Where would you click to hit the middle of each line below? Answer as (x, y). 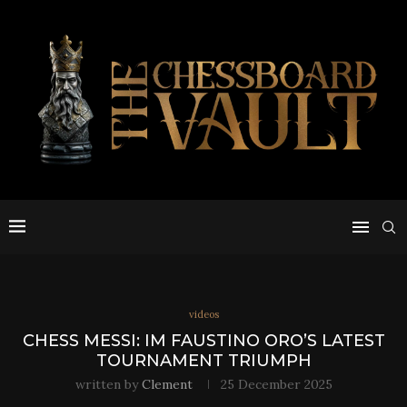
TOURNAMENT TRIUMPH (203, 361)
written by (108, 384)
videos (203, 314)
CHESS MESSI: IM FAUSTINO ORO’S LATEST (203, 341)
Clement (167, 384)
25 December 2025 (276, 384)
